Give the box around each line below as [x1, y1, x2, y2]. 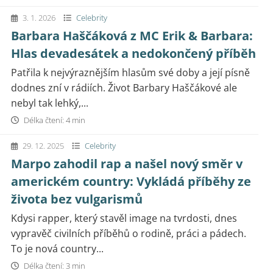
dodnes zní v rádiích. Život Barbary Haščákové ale [11, 81, 237, 94]
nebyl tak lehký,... [11, 96, 88, 110]
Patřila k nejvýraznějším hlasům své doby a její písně [11, 66, 250, 79]
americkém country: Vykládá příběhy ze [11, 173, 251, 190]
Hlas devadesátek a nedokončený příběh [11, 45, 256, 62]
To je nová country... [11, 242, 104, 255]
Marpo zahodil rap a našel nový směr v [11, 155, 243, 172]
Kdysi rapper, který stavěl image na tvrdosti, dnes [11, 211, 237, 225]
